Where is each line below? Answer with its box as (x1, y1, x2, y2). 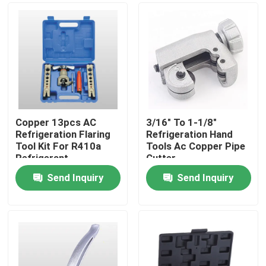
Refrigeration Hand (145, 128, 233, 141)
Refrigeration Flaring (15, 128, 111, 141)
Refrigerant (15, 152, 69, 164)
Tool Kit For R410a (15, 140, 102, 153)
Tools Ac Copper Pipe (145, 140, 245, 153)
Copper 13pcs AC (15, 116, 97, 129)
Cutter (145, 152, 176, 164)
